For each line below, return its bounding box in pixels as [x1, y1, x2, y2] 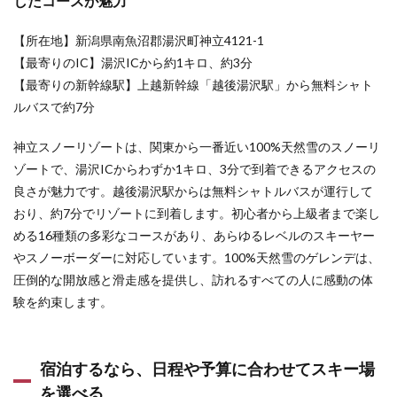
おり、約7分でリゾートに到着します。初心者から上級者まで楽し [13, 206, 380, 221]
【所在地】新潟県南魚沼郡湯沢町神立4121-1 [13, 33, 264, 48]
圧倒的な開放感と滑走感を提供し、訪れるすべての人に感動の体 [13, 272, 373, 287]
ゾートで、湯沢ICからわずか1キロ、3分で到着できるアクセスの [13, 161, 376, 176]
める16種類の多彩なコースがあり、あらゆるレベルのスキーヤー [13, 228, 375, 243]
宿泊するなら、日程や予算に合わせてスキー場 [40, 359, 375, 378]
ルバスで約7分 [13, 99, 95, 114]
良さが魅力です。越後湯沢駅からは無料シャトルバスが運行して [13, 183, 373, 198]
